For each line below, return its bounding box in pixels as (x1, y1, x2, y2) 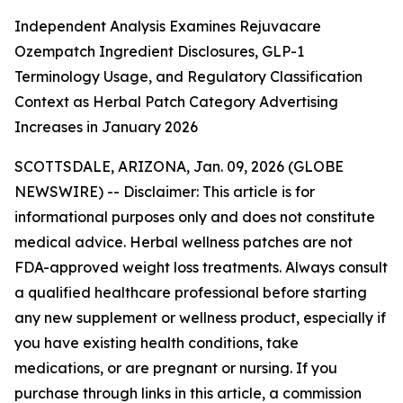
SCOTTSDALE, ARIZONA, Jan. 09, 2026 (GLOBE (14, 157, 344, 175)
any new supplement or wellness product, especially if (14, 309, 386, 327)
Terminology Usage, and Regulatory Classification (14, 67, 363, 85)
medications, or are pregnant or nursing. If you (14, 359, 337, 377)
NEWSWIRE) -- (14, 183, 123, 201)
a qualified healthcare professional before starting (14, 283, 367, 301)
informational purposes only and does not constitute (14, 208, 375, 226)
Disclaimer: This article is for (123, 183, 315, 201)
